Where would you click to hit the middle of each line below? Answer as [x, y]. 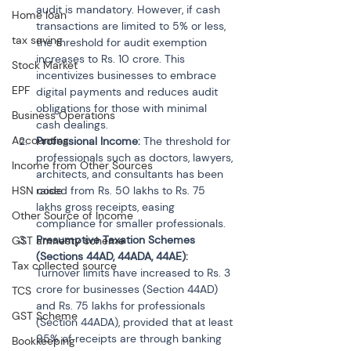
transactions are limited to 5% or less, [132, 26]
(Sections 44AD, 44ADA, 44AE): [114, 256]
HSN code [37, 190]
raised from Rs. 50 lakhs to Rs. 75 [122, 190]
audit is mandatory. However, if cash [130, 9]
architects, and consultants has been [131, 174]
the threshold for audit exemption [123, 42]
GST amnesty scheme [68, 241]
